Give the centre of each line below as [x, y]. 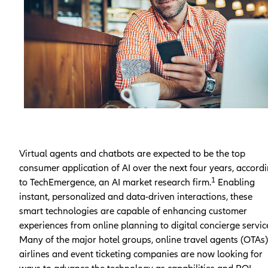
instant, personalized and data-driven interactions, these [136, 197]
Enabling [235, 182]
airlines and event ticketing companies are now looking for [141, 254]
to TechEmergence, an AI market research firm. [115, 182]
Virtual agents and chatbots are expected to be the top [132, 153]
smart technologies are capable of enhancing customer [133, 211]
